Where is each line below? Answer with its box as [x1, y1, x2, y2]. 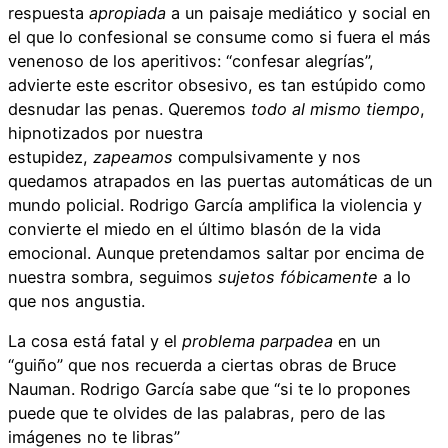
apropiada [89, 3, 166, 24]
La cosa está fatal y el [8, 331, 182, 352]
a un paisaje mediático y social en [166, 3, 431, 24]
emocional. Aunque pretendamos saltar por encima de [8, 243, 424, 264]
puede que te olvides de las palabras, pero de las [8, 403, 386, 424]
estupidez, [8, 147, 93, 168]
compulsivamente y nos [178, 147, 361, 168]
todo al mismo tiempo [251, 99, 420, 120]
